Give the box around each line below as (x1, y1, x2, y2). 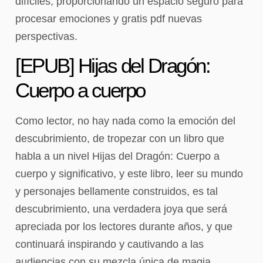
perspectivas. (15, 30, 77, 42)
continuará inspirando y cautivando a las (15, 238, 204, 251)
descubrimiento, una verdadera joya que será (15, 203, 227, 215)
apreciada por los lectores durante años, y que (15, 221, 232, 233)
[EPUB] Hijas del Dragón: (15, 54, 210, 77)
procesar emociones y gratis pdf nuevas (15, 12, 202, 25)
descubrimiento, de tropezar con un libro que (15, 133, 224, 145)
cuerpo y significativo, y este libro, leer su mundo (15, 168, 243, 180)
